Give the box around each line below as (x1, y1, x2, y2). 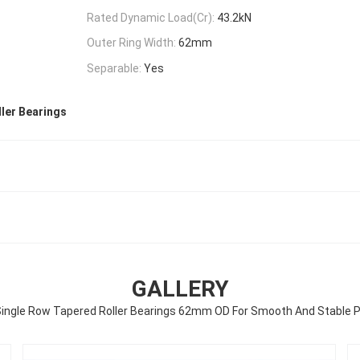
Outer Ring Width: (87, 36, 176, 50)
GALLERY (131, 276, 229, 303)
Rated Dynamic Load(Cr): (87, 10, 215, 24)
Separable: (87, 62, 141, 76)
